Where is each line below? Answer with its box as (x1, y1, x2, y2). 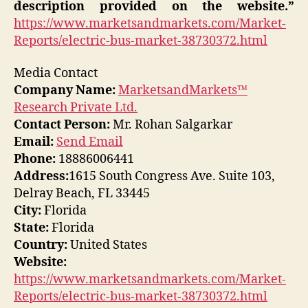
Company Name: (14, 82, 115, 99)
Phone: (14, 151, 56, 168)
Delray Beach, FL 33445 (14, 186, 150, 202)
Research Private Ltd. (14, 100, 137, 116)
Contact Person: (14, 117, 110, 133)
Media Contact (14, 65, 98, 82)
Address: (14, 168, 69, 185)
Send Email (56, 134, 123, 151)
